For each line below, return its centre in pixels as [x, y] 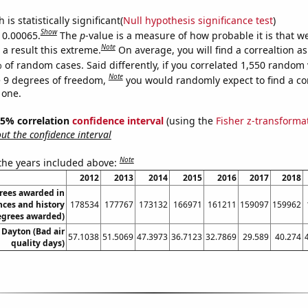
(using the [189, 121]
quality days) [37, 243]
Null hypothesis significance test [198, 20]
